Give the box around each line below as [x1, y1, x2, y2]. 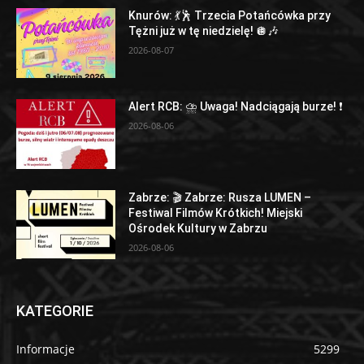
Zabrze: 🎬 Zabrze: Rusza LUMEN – [128, 190, 312, 204]
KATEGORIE [16, 302, 93, 320]
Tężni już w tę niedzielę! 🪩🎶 [128, 24, 279, 38]
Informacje [16, 341, 75, 357]
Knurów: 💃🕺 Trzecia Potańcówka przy [128, 9, 331, 23]
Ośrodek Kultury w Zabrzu [128, 221, 268, 235]
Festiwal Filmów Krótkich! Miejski [128, 206, 303, 219]
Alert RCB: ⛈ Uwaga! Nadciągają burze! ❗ [128, 99, 344, 113]
